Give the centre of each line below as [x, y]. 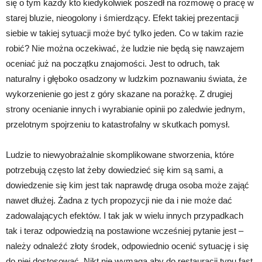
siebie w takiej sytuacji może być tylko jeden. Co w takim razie [125, 33]
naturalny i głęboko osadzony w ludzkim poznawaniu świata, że [126, 79]
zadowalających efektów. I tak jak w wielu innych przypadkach [125, 216]
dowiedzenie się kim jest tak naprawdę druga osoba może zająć [127, 185]
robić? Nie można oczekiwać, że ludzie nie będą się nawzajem [125, 49]
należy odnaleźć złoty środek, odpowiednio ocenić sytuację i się [127, 246]
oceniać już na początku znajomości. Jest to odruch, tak [113, 64]
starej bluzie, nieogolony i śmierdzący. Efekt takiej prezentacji [122, 18]
